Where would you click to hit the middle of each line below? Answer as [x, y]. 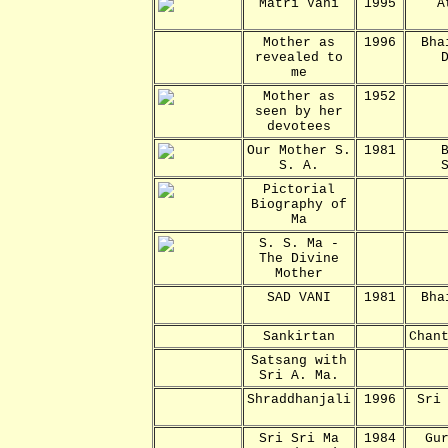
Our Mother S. [299, 150]
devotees [299, 126]
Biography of [299, 204]
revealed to [299, 57]
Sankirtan [299, 336]
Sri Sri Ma [299, 438]
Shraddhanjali [299, 399]
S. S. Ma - [299, 243]
